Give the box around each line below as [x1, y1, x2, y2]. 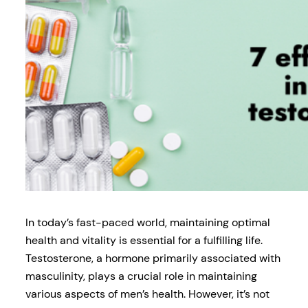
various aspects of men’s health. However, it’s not [25, 286, 269, 301]
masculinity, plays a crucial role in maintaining [25, 268, 257, 283]
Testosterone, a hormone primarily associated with [25, 250, 280, 265]
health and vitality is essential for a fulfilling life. [25, 232, 263, 247]
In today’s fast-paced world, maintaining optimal [25, 214, 270, 230]
